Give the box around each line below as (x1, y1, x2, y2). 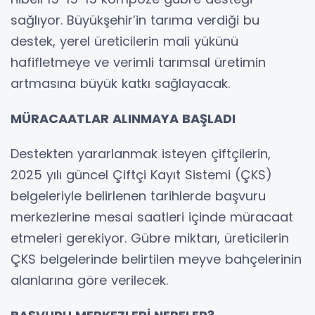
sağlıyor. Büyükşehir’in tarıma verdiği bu (11, 11, 259, 30)
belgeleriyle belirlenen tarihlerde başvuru (11, 187, 266, 205)
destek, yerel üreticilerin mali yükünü (11, 32, 238, 51)
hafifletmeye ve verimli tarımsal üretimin (11, 53, 266, 72)
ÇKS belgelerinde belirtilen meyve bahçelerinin (11, 250, 302, 269)
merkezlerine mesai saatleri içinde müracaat (11, 208, 293, 226)
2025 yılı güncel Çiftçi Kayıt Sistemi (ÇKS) (11, 166, 272, 184)
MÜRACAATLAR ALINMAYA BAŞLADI (11, 110, 236, 128)
